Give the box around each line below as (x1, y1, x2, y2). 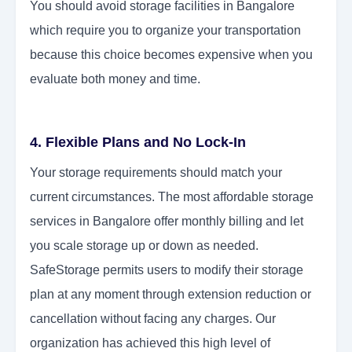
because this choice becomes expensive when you (30, 48, 313, 62)
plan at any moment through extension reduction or (30, 288, 311, 302)
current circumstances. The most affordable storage (30, 190, 313, 204)
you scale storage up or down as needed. (30, 239, 258, 253)
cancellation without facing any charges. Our (30, 312, 276, 326)
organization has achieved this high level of (30, 336, 270, 350)
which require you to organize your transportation (30, 24, 301, 38)
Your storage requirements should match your (30, 166, 282, 180)
